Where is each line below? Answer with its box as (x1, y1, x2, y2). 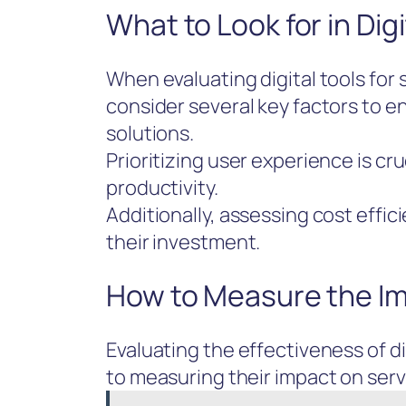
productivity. (106, 173, 218, 201)
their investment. (106, 227, 261, 256)
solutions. (106, 119, 195, 147)
